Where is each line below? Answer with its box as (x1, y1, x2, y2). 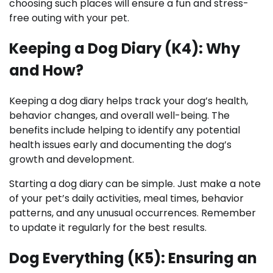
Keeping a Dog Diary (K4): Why (9, 38, 240, 58)
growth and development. (9, 152, 134, 166)
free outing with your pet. (9, 10, 129, 25)
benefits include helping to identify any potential (9, 122, 240, 137)
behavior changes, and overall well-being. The (9, 108, 230, 122)
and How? (9, 60, 83, 80)
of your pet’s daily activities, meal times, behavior (9, 191, 244, 205)
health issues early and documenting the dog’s (9, 137, 232, 152)
